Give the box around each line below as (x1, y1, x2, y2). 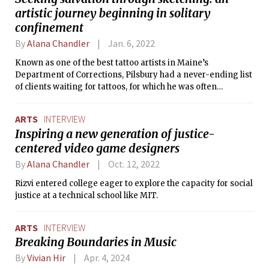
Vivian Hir (27, 252, 65, 264)
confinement (15, 20, 83, 35)
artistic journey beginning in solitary (15, 6, 211, 21)
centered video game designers (15, 141, 180, 156)
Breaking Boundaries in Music (15, 235, 177, 250)
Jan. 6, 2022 (107, 37, 155, 50)
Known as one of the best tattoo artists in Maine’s (15, 58, 208, 68)
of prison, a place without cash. (15, 106, 135, 116)
